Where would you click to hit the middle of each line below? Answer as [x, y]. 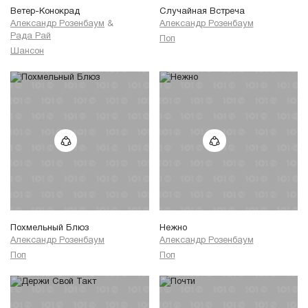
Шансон [27, 52]
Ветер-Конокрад [45, 12]
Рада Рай [31, 37]
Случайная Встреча [202, 12]
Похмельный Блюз [49, 229]
